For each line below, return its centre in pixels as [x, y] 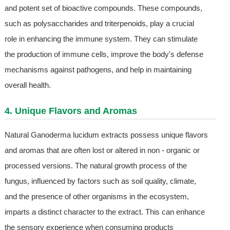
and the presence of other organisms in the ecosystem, [97, 197]
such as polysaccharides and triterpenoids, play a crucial [99, 24]
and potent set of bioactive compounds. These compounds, [103, 8]
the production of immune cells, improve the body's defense [104, 54]
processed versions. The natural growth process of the [95, 166]
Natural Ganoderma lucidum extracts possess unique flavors [106, 135]
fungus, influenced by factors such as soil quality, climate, [100, 181]
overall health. [27, 85]
